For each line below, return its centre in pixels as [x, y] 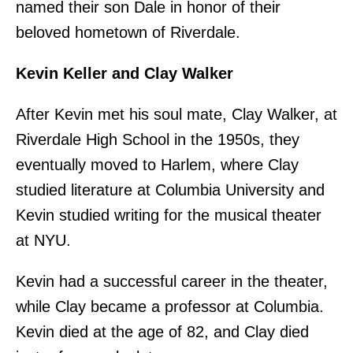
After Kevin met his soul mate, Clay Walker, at [176, 115]
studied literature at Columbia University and [170, 190]
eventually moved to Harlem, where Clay [157, 165]
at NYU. [43, 241]
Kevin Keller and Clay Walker [124, 74]
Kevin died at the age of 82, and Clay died [162, 332]
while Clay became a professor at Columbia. [170, 307]
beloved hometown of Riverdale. [128, 33]
